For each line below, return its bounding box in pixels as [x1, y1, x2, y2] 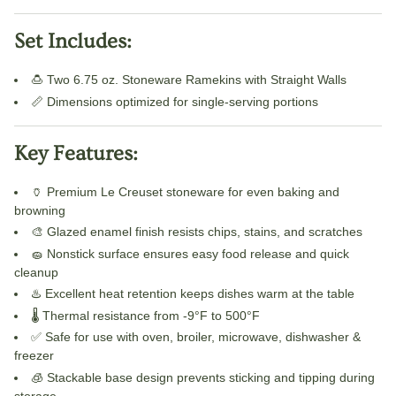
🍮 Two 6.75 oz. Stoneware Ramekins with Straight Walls [31, 72, 346, 88]
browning [14, 202, 65, 217]
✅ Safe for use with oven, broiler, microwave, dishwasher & [31, 330, 361, 345]
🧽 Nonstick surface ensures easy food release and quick [31, 246, 349, 261]
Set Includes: [14, 29, 132, 54]
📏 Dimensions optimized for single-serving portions [31, 94, 318, 109]
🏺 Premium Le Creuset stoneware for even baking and [31, 184, 339, 199]
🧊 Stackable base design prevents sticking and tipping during [31, 369, 375, 385]
